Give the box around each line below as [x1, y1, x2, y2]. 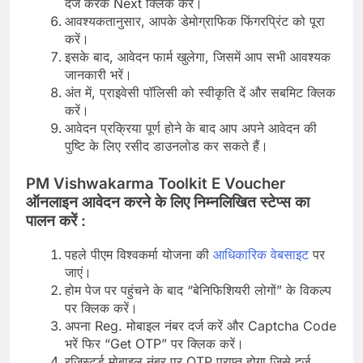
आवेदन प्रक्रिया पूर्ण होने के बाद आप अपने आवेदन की [65, 120, 317, 137]
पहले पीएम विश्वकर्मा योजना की [65, 246, 213, 263]
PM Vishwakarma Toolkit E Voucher [26, 174, 285, 194]
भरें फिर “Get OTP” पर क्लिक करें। [65, 335, 244, 352]
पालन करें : [26, 211, 86, 231]
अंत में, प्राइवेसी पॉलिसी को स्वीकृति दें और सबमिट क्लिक [65, 84, 335, 101]
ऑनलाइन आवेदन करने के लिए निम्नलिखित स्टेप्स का [26, 193, 310, 212]
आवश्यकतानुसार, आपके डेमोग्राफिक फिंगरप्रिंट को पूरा [65, 13, 325, 30]
